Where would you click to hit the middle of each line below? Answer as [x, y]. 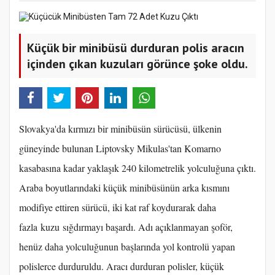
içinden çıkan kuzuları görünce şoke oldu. [137, 64]
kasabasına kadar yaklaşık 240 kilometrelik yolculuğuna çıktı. [137, 168]
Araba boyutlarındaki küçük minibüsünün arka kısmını [124, 188]
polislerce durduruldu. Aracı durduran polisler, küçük [122, 266]
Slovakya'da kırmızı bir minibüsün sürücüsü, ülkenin [120, 129]
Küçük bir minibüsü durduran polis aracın [136, 48]
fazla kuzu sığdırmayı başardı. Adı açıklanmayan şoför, [126, 227]
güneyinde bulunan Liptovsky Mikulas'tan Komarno [120, 149]
